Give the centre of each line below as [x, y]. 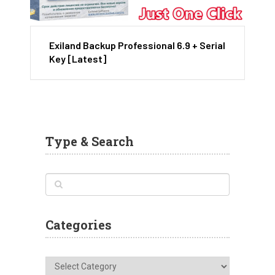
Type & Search [90, 141]
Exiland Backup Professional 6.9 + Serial [137, 45]
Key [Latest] [78, 59]
